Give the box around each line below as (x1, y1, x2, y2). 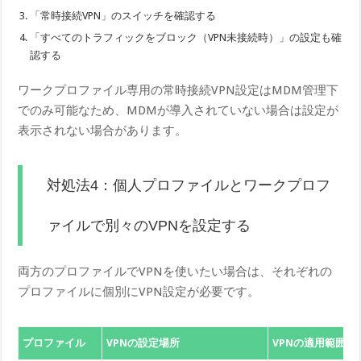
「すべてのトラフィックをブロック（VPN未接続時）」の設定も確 (30, 31, 342, 44)
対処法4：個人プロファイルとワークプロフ (47, 176, 331, 193)
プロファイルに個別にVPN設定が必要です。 (18, 284, 260, 299)
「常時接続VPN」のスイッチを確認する (30, 9, 217, 22)
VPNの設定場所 (106, 336, 180, 349)
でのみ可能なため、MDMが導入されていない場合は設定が (18, 102, 339, 118)
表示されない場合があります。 (18, 122, 188, 138)
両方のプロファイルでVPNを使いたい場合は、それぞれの (18, 263, 333, 279)
